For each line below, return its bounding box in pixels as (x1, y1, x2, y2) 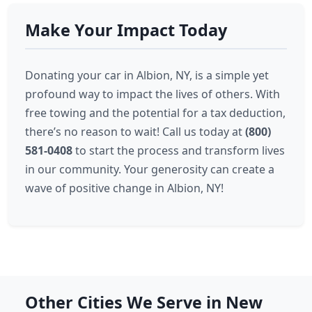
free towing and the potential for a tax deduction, (25, 105, 286, 120)
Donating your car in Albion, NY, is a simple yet (25, 68, 269, 83)
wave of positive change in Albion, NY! (25, 180, 224, 196)
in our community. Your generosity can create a (25, 162, 274, 177)
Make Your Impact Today (25, 19, 227, 41)
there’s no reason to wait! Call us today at (25, 124, 245, 139)
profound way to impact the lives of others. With (25, 86, 280, 102)
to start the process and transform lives (72, 143, 285, 158)
